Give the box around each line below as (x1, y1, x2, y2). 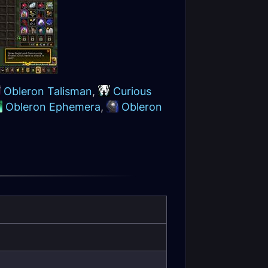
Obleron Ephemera (5, 100, 100, 113)
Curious (113, 85, 151, 98)
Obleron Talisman (4, 85, 92, 98)
